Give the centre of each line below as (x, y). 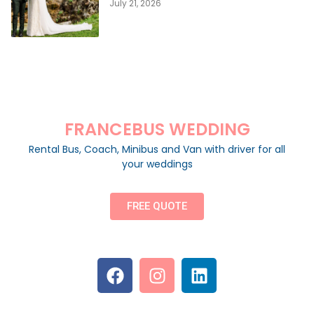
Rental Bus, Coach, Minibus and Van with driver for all (157, 150)
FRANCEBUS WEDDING (157, 130)
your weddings (157, 164)
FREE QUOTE (157, 206)
